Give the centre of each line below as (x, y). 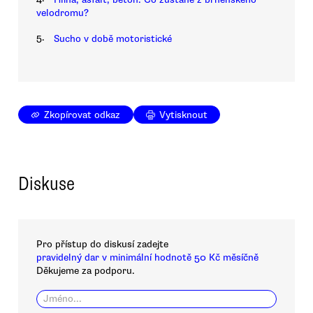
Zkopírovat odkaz (82, 115)
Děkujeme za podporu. (86, 271)
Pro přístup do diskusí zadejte (102, 245)
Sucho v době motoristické (113, 38)
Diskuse (46, 183)
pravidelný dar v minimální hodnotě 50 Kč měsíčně (147, 258)
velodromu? (63, 13)
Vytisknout (184, 115)
